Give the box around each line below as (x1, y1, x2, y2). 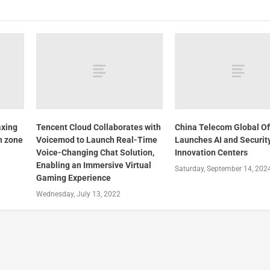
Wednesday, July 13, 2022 (36, 190, 121, 199)
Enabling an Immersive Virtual (36, 160, 151, 171)
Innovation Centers (175, 148, 248, 158)
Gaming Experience (36, 173, 111, 183)
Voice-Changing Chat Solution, (36, 148, 154, 158)
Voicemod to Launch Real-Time (36, 135, 157, 145)
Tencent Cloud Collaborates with (36, 122, 161, 133)
